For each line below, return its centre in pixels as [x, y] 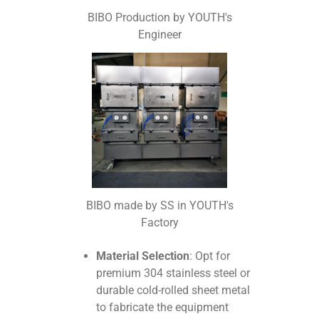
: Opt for [210, 256]
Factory [159, 222]
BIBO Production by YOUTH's [159, 18]
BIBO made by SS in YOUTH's [159, 205]
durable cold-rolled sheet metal [173, 290]
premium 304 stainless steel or [173, 273]
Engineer [159, 35]
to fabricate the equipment [163, 307]
